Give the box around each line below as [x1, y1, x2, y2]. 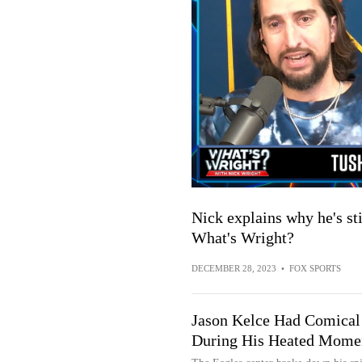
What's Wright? [191, 229, 294, 247]
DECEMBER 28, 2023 [191, 263, 276, 274]
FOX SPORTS [288, 263, 341, 274]
